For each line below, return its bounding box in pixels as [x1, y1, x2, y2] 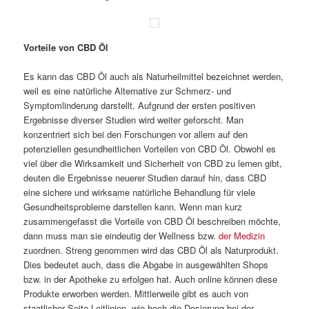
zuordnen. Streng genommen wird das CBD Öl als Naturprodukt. [23, 243, 279, 257]
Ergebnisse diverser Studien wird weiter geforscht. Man [23, 113, 244, 127]
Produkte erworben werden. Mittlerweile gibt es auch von [23, 287, 249, 301]
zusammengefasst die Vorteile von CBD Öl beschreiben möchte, [23, 215, 281, 228]
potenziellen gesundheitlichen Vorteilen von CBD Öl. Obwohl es [23, 142, 277, 156]
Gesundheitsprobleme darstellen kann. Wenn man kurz [23, 200, 243, 214]
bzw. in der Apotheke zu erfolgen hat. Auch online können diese [23, 272, 278, 286]
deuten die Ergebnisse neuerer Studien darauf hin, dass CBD [23, 171, 267, 185]
